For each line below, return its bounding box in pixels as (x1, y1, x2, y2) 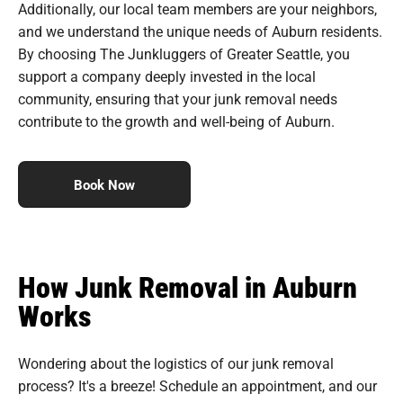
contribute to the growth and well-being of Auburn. (18, 111, 335, 130)
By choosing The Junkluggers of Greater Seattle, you (18, 43, 350, 63)
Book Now (74, 175, 135, 193)
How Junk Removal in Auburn (18, 266, 357, 306)
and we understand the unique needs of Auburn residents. (18, 21, 382, 40)
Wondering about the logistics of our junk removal (18, 353, 334, 372)
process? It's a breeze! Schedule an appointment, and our (18, 375, 377, 395)
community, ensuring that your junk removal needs (18, 88, 337, 108)
